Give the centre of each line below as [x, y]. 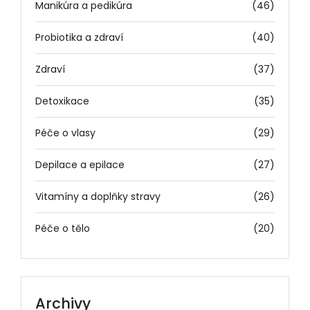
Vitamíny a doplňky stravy [98, 196]
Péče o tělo [63, 228]
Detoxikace [62, 101]
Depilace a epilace [80, 164]
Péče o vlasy [65, 133]
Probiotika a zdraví [79, 37]
